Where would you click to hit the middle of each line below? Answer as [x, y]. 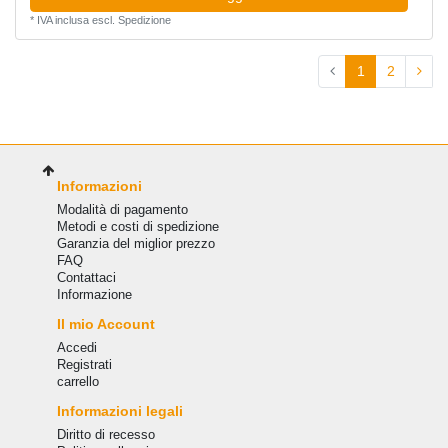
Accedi [76, 347]
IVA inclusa [62, 19]
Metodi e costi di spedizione [137, 226]
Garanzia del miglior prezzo [135, 243]
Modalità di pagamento [122, 209]
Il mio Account [105, 323]
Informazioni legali [119, 410]
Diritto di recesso [105, 434]
